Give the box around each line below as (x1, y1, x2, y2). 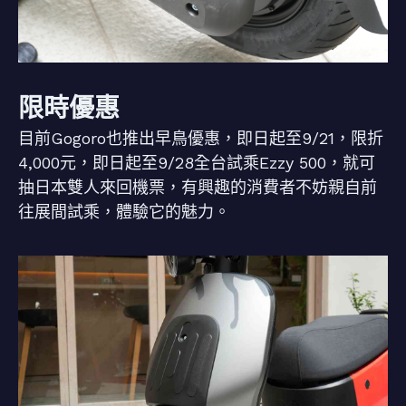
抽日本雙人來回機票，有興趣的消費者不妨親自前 (18, 178, 377, 197)
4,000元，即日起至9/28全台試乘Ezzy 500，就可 (18, 153, 375, 172)
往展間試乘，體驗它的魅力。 (18, 202, 230, 221)
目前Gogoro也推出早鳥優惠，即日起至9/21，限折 (18, 129, 383, 148)
